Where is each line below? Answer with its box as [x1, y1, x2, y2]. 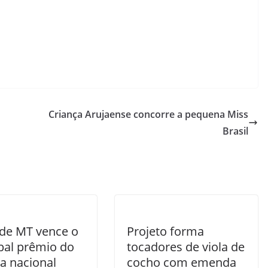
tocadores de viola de [127, 239, 245, 255]
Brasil [223, 124, 248, 138]
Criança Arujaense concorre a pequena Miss [48, 108, 248, 121]
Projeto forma [127, 223, 204, 239]
